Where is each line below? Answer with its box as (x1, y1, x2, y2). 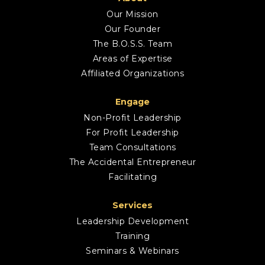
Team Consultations (89, 141, 176, 153)
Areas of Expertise (92, 53, 173, 64)
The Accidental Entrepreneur (69, 156, 196, 167)
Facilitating (108, 171, 157, 182)
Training (115, 230, 150, 241)
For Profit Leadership (86, 127, 179, 138)
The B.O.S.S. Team (92, 38, 173, 49)
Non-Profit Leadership (83, 112, 182, 123)
